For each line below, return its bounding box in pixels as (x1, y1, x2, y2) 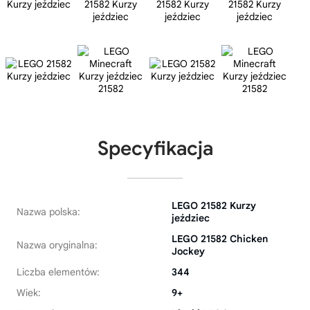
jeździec (172, 212, 210, 224)
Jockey (172, 245, 205, 257)
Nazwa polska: (17, 206, 80, 218)
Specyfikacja (97, 136, 213, 161)
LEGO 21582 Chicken (172, 232, 268, 245)
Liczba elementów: (17, 266, 100, 278)
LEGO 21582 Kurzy (172, 199, 256, 212)
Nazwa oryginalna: (17, 239, 98, 251)
